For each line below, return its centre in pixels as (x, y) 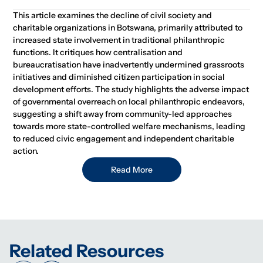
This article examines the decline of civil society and (113, 15)
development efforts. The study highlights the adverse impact (131, 89)
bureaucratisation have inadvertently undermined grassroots (129, 65)
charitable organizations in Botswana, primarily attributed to (128, 28)
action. (26, 151)
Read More (131, 170)
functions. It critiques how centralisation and (98, 52)
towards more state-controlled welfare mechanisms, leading (129, 126)
